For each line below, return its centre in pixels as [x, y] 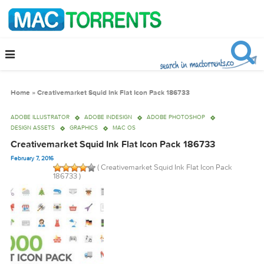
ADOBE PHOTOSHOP [196, 130]
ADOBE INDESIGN [121, 130]
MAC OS [138, 142]
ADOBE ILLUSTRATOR [45, 130]
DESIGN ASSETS [37, 142]
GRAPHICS [93, 142]
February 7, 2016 [36, 176]
